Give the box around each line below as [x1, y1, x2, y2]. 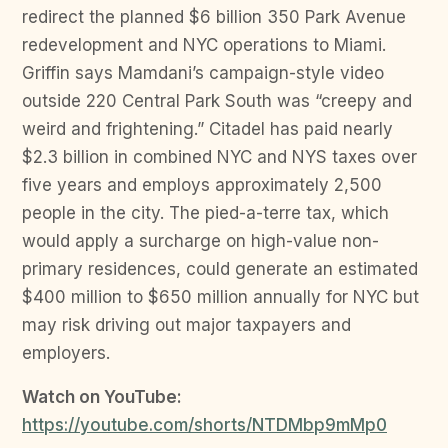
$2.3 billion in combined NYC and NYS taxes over [22, 147, 417, 168]
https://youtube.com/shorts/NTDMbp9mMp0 [22, 415, 387, 436]
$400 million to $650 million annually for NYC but [22, 287, 419, 308]
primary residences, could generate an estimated [22, 259, 418, 280]
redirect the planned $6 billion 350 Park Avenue [22, 7, 406, 28]
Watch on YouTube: [22, 387, 182, 408]
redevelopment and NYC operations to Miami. [22, 35, 386, 56]
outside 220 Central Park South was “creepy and [22, 91, 412, 112]
